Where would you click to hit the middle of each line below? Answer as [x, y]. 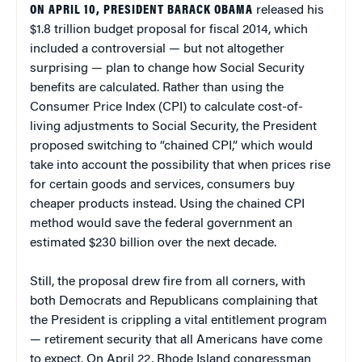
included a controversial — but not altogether [157, 49]
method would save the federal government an [161, 223]
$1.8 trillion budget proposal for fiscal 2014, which [169, 29]
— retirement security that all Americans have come [176, 340]
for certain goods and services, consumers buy [162, 185]
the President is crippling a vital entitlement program [179, 320]
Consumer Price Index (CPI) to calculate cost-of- [166, 107]
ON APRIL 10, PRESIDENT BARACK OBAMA [141, 10]
